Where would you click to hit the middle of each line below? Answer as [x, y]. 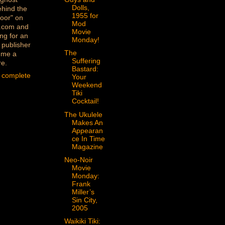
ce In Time [88, 139]
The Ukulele [83, 115]
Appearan [87, 131]
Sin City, [84, 200]
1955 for [85, 16]
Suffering [86, 61]
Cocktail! [85, 101]
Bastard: [85, 69]
